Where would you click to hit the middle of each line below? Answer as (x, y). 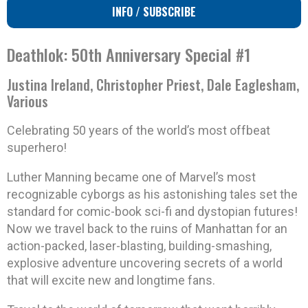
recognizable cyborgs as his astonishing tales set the (152, 195)
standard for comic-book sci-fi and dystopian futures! (152, 212)
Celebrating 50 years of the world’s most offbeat (139, 131)
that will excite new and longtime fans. (111, 280)
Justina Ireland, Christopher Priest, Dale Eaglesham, (153, 85)
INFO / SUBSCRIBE (154, 12)
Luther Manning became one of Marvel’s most (131, 177)
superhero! (37, 148)
